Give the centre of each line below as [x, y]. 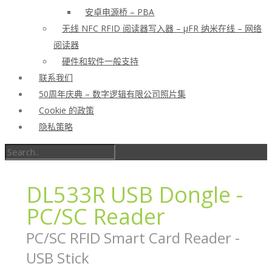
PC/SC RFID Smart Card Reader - [133, 237]
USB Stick [58, 257]
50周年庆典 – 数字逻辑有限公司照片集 [112, 94]
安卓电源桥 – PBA [120, 12]
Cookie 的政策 [66, 110]
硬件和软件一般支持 [100, 61]
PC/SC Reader [96, 216]
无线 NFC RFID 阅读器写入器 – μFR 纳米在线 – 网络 [162, 28]
